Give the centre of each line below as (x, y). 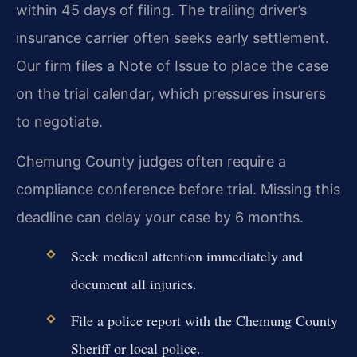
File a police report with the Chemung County (204, 321)
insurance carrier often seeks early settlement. (173, 38)
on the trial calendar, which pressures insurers (171, 94)
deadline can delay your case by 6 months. (160, 217)
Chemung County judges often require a (151, 161)
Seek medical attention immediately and (186, 256)
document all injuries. (133, 284)
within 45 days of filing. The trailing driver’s (161, 10)
